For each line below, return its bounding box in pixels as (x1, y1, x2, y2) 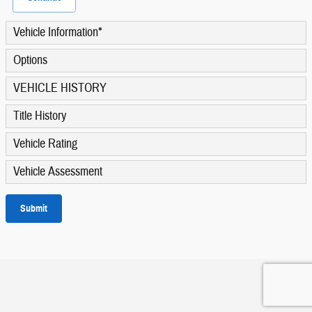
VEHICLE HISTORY (13, 79, 107, 96)
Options (13, 52, 47, 68)
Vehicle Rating (13, 135, 77, 152)
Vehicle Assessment (13, 163, 102, 180)
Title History (13, 107, 66, 124)
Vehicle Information (13, 24, 98, 40)
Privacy (276, 268, 298, 279)
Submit (20, 202, 47, 214)
